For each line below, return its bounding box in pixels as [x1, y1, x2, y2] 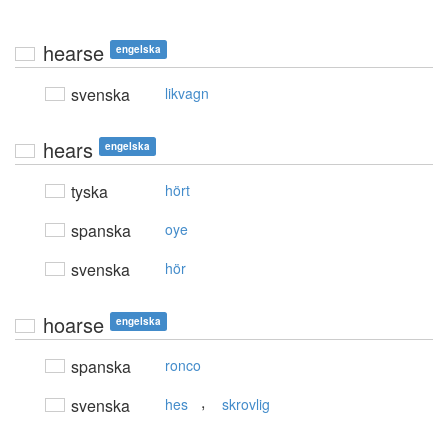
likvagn [165, 83, 209, 104]
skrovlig [222, 394, 270, 415]
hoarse [43, 310, 104, 340]
